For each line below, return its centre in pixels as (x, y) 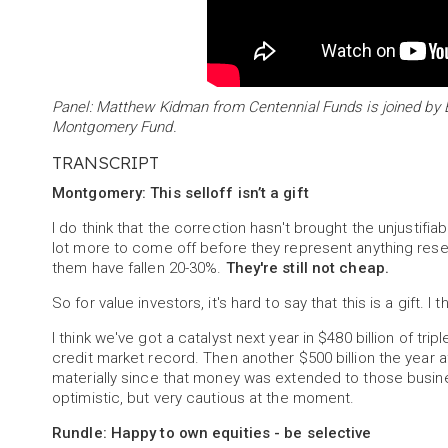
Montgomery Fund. (114, 127)
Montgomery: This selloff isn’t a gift (180, 193)
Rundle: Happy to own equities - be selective (212, 433)
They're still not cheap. (307, 268)
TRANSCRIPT (106, 163)
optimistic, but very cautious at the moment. (203, 398)
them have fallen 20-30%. (139, 268)
